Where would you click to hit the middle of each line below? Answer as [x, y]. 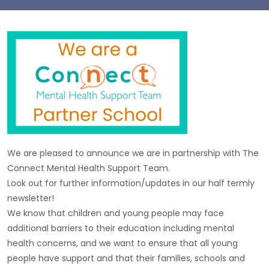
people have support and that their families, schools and [126, 258]
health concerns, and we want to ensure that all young [122, 243]
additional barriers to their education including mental [121, 228]
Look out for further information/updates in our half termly [131, 183]
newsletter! [31, 198]
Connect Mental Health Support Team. [89, 168]
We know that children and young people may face [116, 213]
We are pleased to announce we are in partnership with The [133, 153]
